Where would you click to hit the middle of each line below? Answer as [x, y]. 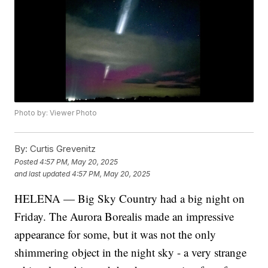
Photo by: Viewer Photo [56, 113]
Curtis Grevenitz [62, 149]
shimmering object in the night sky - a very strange [131, 252]
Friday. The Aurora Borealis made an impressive [124, 217]
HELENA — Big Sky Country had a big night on [130, 199]
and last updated [42, 173]
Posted [27, 162]
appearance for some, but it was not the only [115, 234]
